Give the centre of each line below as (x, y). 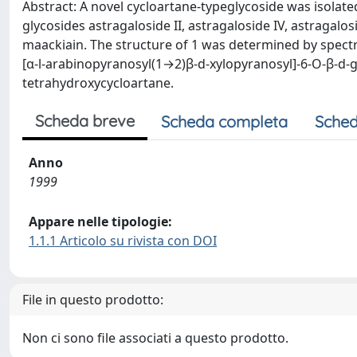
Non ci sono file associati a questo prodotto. (155, 338)
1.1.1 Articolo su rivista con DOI (123, 241)
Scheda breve (85, 121)
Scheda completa (224, 122)
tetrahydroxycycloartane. (98, 83)
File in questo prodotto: (93, 300)
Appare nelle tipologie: (100, 222)
